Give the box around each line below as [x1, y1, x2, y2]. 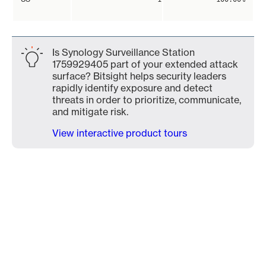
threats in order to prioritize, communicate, [52, 94, 241, 106]
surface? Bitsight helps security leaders [52, 70, 226, 82]
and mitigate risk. [52, 106, 128, 118]
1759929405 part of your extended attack [52, 58, 238, 70]
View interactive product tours [52, 127, 187, 139]
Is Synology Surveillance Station [52, 46, 195, 58]
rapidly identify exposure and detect [52, 82, 213, 94]
